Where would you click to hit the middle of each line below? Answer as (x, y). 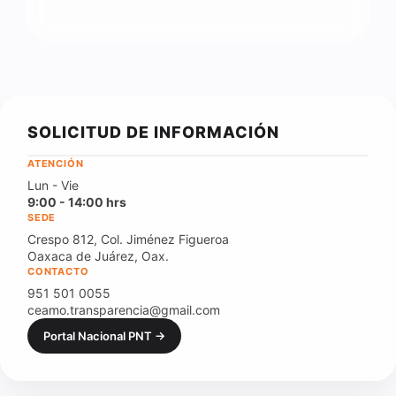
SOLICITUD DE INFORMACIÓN (153, 132)
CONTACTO (58, 271)
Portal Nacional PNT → (104, 336)
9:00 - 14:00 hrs (77, 202)
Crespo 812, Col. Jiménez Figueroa (128, 239)
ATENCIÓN (56, 164)
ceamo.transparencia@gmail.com (124, 310)
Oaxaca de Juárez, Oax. (98, 256)
